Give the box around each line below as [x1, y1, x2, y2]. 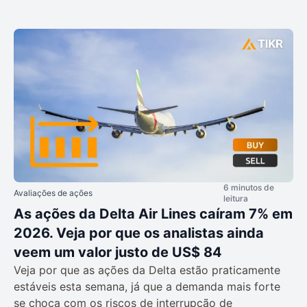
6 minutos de [223, 182, 274, 193]
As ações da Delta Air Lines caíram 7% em [14, 206, 293, 223]
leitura [223, 193, 248, 204]
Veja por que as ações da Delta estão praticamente [14, 263, 280, 278]
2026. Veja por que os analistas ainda [14, 225, 264, 242]
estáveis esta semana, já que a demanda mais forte [14, 280, 280, 294]
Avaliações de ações [14, 188, 93, 199]
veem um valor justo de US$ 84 [14, 244, 222, 261]
